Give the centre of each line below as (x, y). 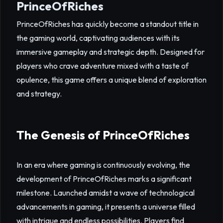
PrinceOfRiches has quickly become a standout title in (108, 24)
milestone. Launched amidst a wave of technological (106, 193)
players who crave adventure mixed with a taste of (103, 66)
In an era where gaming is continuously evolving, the (103, 165)
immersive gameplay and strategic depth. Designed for (111, 52)
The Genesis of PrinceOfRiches (103, 135)
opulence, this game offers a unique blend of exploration (111, 80)
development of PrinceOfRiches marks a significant (104, 179)
